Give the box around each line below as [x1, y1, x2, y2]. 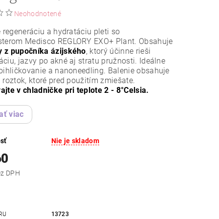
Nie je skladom [51, 137, 99, 145]
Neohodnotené [14, 10, 61, 18]
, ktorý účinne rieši [86, 46, 151, 56]
